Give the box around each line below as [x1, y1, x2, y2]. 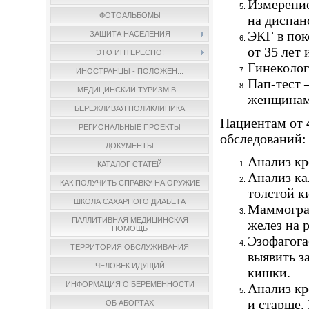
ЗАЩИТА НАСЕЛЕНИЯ [89, 30, 170, 38]
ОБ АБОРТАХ [106, 299, 154, 307]
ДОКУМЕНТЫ [106, 141, 154, 150]
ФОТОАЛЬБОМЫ [99, 11, 161, 19]
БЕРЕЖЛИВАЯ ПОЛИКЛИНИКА [74, 104, 186, 112]
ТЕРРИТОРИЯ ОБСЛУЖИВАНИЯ [70, 243, 190, 251]
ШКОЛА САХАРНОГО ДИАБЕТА [74, 197, 186, 206]
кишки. [248, 265, 291, 281]
